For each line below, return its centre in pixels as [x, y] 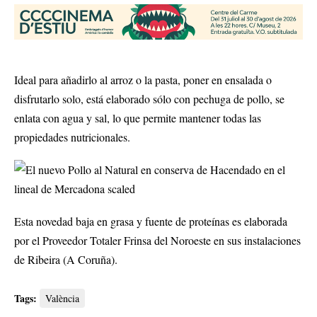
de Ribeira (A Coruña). [66, 260]
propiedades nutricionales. [72, 137]
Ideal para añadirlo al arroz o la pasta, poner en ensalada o [143, 80]
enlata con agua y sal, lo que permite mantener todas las [138, 118]
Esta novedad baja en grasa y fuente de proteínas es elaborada [151, 221]
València [62, 299]
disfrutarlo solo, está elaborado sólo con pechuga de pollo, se [149, 99]
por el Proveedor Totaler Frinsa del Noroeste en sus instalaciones [157, 241]
